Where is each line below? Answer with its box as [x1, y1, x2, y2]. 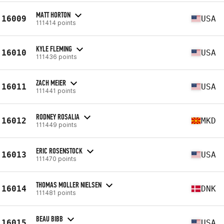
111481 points [36, 188, 76, 196]
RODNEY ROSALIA [36, 111, 79, 121]
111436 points [36, 52, 77, 60]
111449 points [36, 120, 77, 128]
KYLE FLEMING [36, 43, 72, 53]
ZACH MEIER [36, 77, 66, 87]
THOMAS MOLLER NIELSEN [36, 179, 101, 189]
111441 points [36, 86, 76, 94]
